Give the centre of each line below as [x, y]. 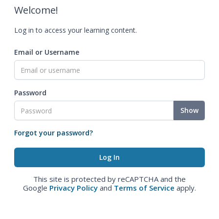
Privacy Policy [74, 188]
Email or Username [47, 52]
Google [36, 188]
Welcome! [36, 10]
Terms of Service [144, 188]
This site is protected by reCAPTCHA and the [109, 179]
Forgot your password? [54, 133]
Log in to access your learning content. [76, 30]
